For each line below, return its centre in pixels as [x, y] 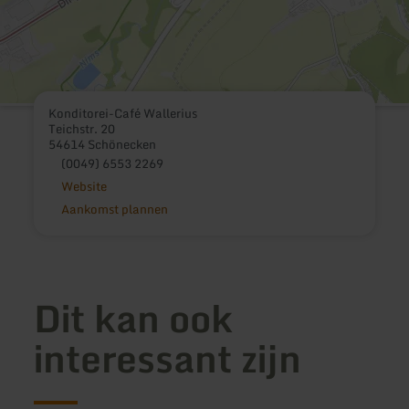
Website [84, 187]
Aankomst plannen [114, 210]
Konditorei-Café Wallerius [123, 114]
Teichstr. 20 [82, 129]
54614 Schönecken [103, 145]
